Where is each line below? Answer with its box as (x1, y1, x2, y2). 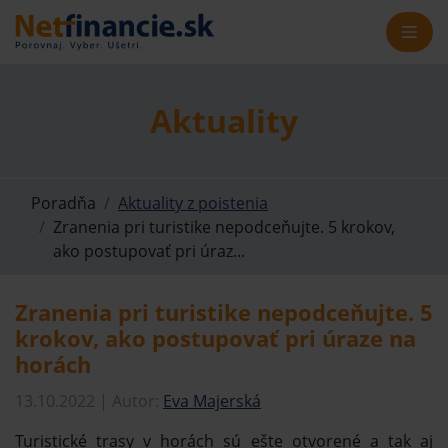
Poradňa (31, 191, 96, 214)
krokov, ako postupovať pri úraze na (15, 322, 416, 353)
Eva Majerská (163, 389, 261, 412)
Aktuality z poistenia (118, 191, 268, 214)
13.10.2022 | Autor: (15, 389, 163, 412)
